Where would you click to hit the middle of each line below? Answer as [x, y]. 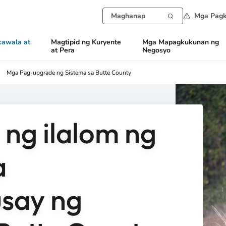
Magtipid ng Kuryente [86, 42]
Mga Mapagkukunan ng [180, 42]
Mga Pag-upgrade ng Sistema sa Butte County [69, 73]
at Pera [63, 50]
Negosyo [156, 50]
